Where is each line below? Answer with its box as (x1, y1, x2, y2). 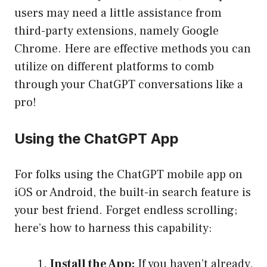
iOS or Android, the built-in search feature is (14, 185, 251, 201)
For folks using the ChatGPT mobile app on (14, 167, 243, 183)
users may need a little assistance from (14, 5, 222, 21)
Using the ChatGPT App (14, 130, 179, 148)
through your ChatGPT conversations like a (14, 77, 243, 93)
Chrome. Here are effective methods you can (14, 41, 251, 57)
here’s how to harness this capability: (14, 221, 212, 237)
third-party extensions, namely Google (14, 23, 219, 39)
